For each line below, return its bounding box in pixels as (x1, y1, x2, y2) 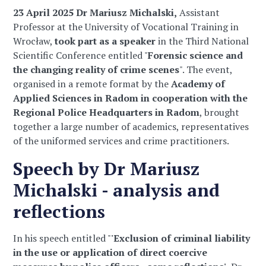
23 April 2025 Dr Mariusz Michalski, (13, 6, 178, 19)
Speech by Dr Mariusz (13, 157, 200, 180)
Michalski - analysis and (13, 178, 220, 202)
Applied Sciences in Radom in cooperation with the (13, 91, 248, 104)
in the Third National (158, 34, 249, 47)
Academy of (171, 77, 226, 90)
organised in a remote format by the (13, 77, 172, 90)
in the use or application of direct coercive (13, 246, 208, 259)
